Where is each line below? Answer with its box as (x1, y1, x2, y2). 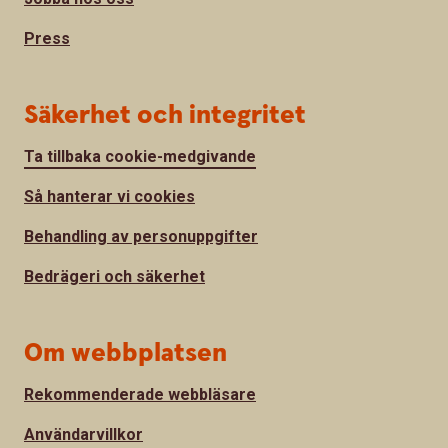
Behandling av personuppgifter (24, 226, 258, 246)
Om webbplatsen (24, 335, 227, 371)
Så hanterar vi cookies (24, 186, 195, 206)
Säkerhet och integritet (24, 97, 306, 133)
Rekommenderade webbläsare (24, 384, 256, 404)
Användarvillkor (24, 424, 143, 444)
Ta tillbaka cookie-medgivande (24, 146, 256, 166)
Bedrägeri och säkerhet (24, 266, 205, 286)
